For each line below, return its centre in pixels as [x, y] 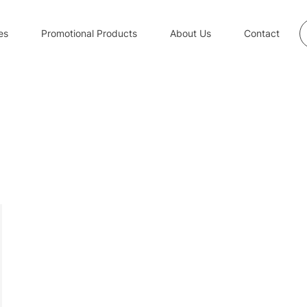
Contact [262, 33]
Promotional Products [89, 33]
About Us [191, 33]
